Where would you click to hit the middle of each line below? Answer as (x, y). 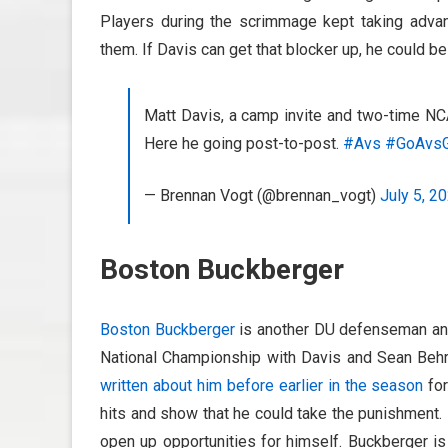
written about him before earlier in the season (262, 385)
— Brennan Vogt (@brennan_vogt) (262, 195)
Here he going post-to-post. (243, 143)
